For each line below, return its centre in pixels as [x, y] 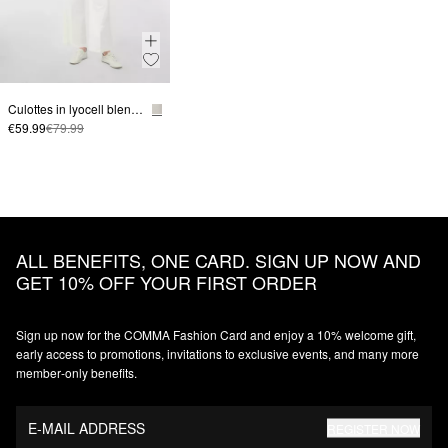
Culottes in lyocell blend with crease [137, 109]
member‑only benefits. [76, 373]
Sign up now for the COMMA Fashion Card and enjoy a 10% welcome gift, [216, 335]
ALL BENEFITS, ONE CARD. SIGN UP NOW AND [218, 260]
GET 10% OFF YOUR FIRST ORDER [166, 282]
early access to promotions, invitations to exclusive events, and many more [217, 354]
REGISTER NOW [373, 428]
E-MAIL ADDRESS [86, 427]
